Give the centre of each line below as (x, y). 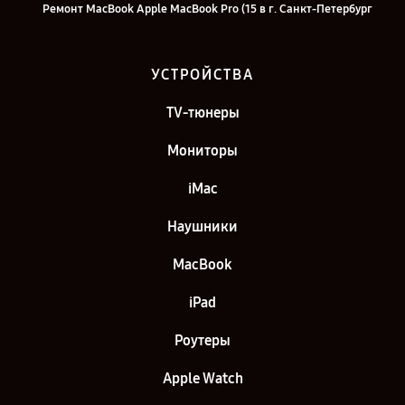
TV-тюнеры (202, 113)
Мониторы (202, 151)
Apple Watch (202, 379)
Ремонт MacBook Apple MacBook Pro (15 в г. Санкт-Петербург (207, 9)
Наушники (202, 227)
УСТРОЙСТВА (202, 75)
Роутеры (202, 341)
